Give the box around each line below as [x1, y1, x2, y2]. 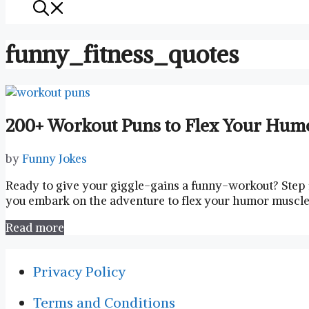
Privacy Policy [33, 262, 126, 280]
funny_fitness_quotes [6, 39, 239, 69]
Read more [6, 219, 64, 235]
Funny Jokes [22, 150, 87, 166]
